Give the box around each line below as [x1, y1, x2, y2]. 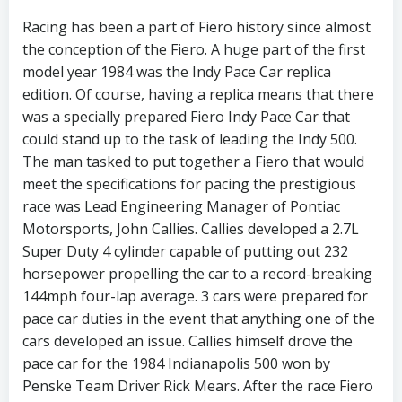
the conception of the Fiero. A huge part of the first [22, 39, 365, 59]
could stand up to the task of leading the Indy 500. [22, 129, 357, 149]
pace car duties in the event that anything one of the [22, 309, 375, 328]
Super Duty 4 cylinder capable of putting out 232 [22, 241, 348, 261]
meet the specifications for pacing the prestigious [22, 174, 356, 194]
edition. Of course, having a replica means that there [22, 84, 374, 104]
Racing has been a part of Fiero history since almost [22, 17, 371, 37]
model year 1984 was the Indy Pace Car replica [22, 62, 331, 82]
